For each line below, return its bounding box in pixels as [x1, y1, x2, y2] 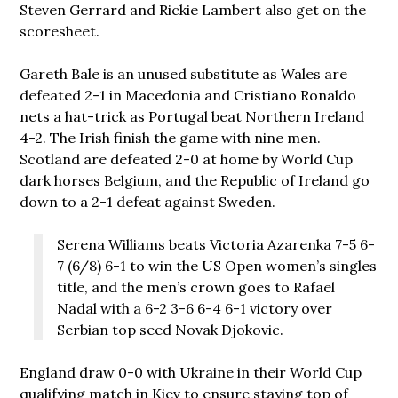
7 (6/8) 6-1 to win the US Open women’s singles [57, 256, 378, 275]
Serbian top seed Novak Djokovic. [57, 320, 284, 338]
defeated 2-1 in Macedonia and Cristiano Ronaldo [20, 85, 357, 104]
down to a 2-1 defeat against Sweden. [20, 192, 276, 211]
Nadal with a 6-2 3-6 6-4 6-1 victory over [57, 298, 333, 317]
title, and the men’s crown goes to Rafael [57, 277, 336, 296]
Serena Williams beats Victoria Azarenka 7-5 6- [57, 235, 376, 253]
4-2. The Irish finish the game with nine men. [20, 128, 322, 147]
